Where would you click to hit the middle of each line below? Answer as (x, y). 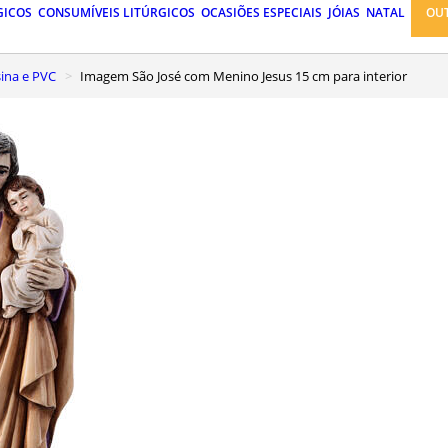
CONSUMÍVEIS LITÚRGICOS (116, 13)
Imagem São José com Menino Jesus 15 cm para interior (245, 75)
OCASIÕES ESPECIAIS (261, 13)
